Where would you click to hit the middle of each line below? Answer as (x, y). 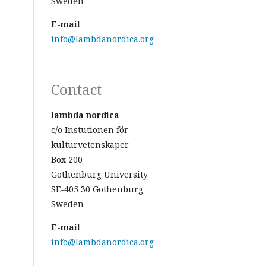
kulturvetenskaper (90, 145)
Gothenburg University (99, 174)
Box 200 (67, 159)
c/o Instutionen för (90, 130)
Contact (76, 89)
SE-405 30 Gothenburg (97, 189)
